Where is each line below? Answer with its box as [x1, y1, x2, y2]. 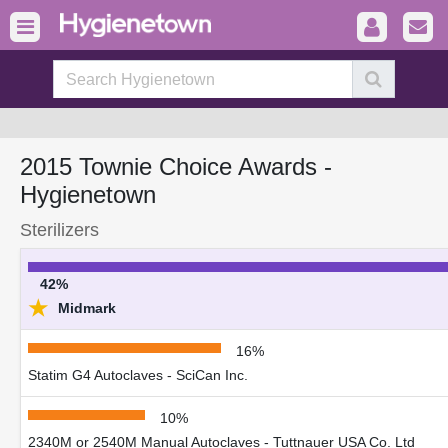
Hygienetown [20, 181, 156, 208]
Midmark [54, 300, 116, 316]
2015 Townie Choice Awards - [20, 153, 332, 180]
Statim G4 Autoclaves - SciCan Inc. [28, 367, 248, 383]
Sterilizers [20, 219, 99, 240]
